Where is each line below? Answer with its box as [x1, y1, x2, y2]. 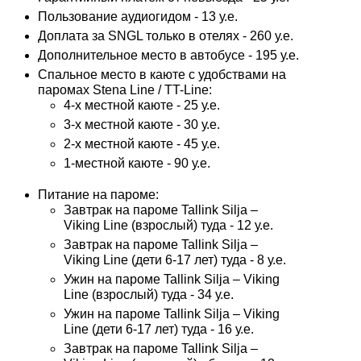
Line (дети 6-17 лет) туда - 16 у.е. [64, 322, 254, 336]
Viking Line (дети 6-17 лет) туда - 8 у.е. [64, 253, 286, 267]
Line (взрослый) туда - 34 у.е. [64, 288, 234, 301]
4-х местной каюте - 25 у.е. [64, 98, 220, 112]
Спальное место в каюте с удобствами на [38, 68, 286, 81]
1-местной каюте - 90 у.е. [64, 156, 210, 170]
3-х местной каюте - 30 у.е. [64, 118, 220, 131]
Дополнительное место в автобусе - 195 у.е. [38, 48, 299, 62]
